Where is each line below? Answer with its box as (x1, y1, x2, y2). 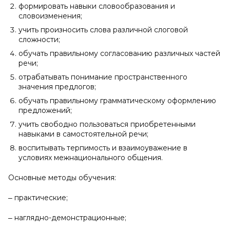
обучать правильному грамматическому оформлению (18, 96, 216, 105)
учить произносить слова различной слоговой (18, 25, 188, 34)
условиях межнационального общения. (18, 153, 163, 162)
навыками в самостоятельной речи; (18, 129, 148, 139)
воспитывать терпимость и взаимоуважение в (18, 143, 187, 152)
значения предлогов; (18, 82, 96, 91)
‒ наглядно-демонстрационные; (8, 213, 126, 222)
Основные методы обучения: (8, 173, 116, 182)
